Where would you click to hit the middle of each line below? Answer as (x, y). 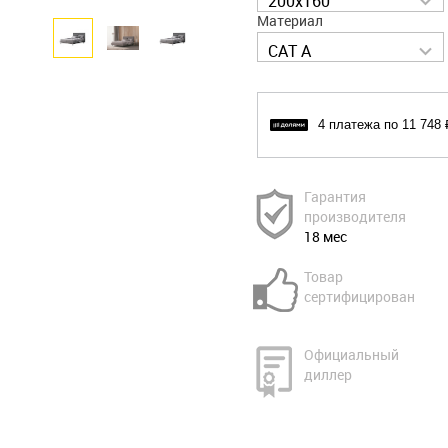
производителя (354, 217)
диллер (327, 375)
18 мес (325, 237)
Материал (289, 21)
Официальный (351, 355)
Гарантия (334, 197)
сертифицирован (359, 297)
